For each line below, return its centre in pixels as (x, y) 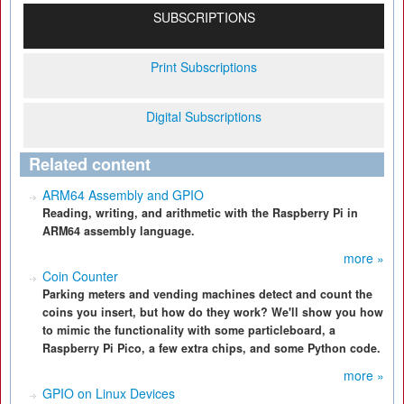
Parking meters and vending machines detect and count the (207, 294)
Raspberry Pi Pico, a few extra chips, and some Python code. (211, 348)
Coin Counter (80, 276)
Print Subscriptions (204, 67)
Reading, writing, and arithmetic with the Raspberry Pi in (200, 213)
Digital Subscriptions (204, 116)
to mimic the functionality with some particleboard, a (189, 330)
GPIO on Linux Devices (109, 393)
